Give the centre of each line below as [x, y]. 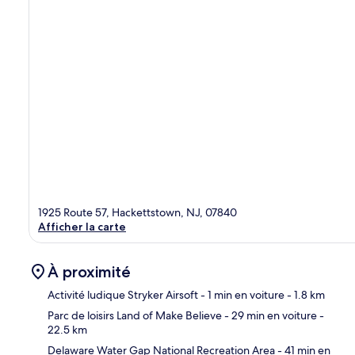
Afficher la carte [82, 227]
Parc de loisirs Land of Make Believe [135, 316]
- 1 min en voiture [241, 295]
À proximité [89, 272]
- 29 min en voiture [269, 316]
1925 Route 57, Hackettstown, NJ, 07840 [137, 213]
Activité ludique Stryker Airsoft [123, 295]
